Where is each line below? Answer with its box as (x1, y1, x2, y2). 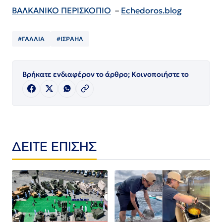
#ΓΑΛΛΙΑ (18, 35, 45, 43)
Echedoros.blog (121, 5, 182, 16)
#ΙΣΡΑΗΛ (56, 35, 83, 43)
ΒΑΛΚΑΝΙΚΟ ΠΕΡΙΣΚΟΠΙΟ (12, 5, 111, 16)
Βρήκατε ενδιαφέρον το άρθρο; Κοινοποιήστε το (22, 69, 189, 79)
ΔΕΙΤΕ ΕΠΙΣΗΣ (12, 138, 97, 154)
